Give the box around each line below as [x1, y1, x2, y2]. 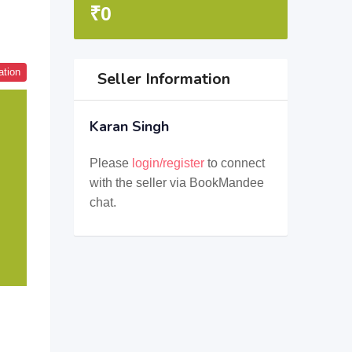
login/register [131, 156, 204, 170]
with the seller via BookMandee [89, 176, 264, 189]
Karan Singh [89, 117, 169, 136]
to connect [203, 156, 265, 170]
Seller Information [97, 68, 230, 90]
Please [89, 156, 132, 170]
